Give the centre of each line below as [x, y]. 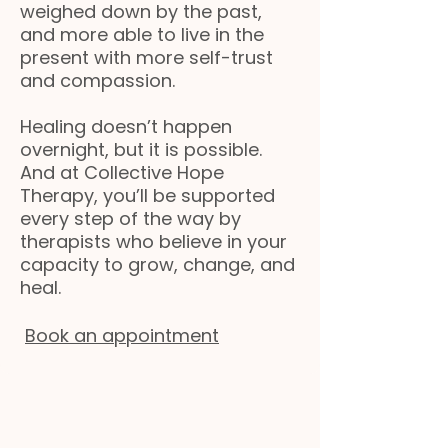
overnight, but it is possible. [141, 149]
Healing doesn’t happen [126, 126]
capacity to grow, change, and [157, 264]
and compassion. [97, 80]
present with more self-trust [146, 57]
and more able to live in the [142, 34]
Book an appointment [122, 335]
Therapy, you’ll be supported [147, 195]
